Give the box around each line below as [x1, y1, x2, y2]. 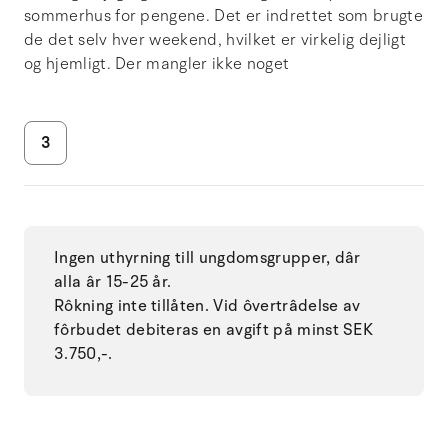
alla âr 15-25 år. [54, 270, 172, 293]
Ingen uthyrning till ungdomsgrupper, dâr [54, 246, 361, 269]
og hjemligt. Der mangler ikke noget [24, 52, 290, 75]
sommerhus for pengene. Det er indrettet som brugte [24, 4, 424, 27]
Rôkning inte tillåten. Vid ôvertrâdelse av [54, 294, 361, 317]
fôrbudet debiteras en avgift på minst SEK [54, 318, 374, 341]
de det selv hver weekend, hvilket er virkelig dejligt [24, 28, 406, 51]
